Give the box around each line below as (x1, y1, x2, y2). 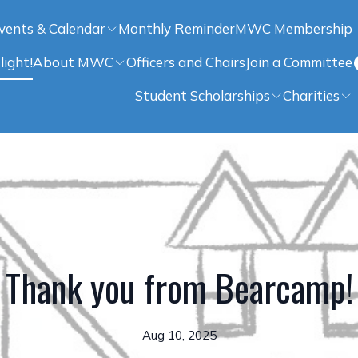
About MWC (33, 54, 113, 70)
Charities (283, 87, 340, 104)
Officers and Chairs (126, 54, 245, 70)
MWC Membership (235, 20, 352, 37)
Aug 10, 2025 (141, 328, 217, 343)
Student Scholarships (135, 87, 270, 104)
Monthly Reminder (118, 20, 235, 37)
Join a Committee (245, 54, 352, 70)
